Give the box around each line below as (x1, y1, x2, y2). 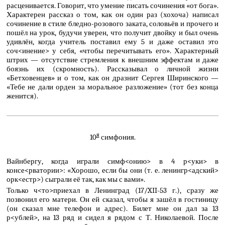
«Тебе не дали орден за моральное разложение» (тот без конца (6, 82, 219, 91)
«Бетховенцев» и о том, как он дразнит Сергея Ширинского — (6, 73, 219, 82)
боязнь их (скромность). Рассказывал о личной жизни (6, 64, 219, 73)
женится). (6, 91, 38, 100)
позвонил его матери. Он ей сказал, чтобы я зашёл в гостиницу (6, 194, 219, 204)
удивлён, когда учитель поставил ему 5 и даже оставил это (6, 37, 219, 46)
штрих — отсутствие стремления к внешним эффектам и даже (6, 55, 219, 64)
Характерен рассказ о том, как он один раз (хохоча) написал (6, 10, 219, 19)
